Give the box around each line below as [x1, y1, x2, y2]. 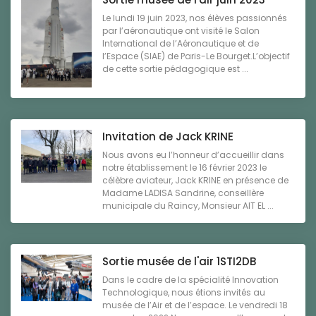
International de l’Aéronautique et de [102, 37, 259, 50]
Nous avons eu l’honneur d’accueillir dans [102, 148, 284, 161]
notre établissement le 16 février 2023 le [102, 161, 267, 174]
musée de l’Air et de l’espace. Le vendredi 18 [102, 298, 288, 311]
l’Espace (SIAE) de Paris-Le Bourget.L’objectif [102, 50, 290, 63]
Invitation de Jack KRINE [102, 128, 233, 144]
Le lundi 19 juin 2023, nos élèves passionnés [102, 12, 287, 25]
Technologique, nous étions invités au [102, 286, 265, 298]
